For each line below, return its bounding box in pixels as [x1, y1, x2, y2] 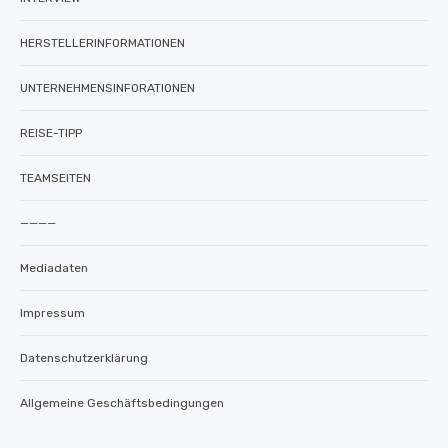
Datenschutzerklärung [20, 350, 148, 365]
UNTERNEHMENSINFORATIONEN [20, 80, 195, 95]
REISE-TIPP [20, 125, 82, 140]
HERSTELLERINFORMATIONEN [20, 35, 185, 50]
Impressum [20, 305, 85, 320]
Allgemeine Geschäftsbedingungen [20, 395, 224, 410]
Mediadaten [20, 260, 88, 275]
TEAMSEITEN [20, 170, 91, 185]
